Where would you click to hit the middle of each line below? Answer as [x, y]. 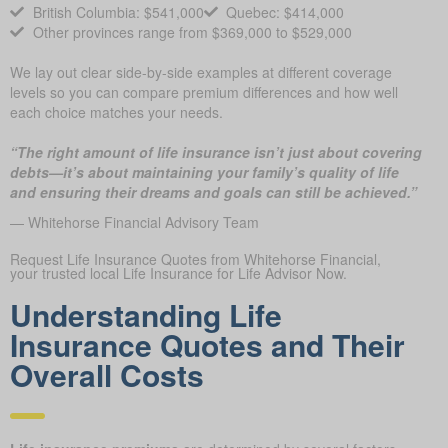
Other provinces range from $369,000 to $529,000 [192, 31]
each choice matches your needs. [116, 111]
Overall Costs [107, 374]
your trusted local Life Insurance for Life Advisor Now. [178, 272]
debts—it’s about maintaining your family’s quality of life [204, 171]
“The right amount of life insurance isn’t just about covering [216, 151]
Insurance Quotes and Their [207, 344]
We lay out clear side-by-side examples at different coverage [201, 71]
